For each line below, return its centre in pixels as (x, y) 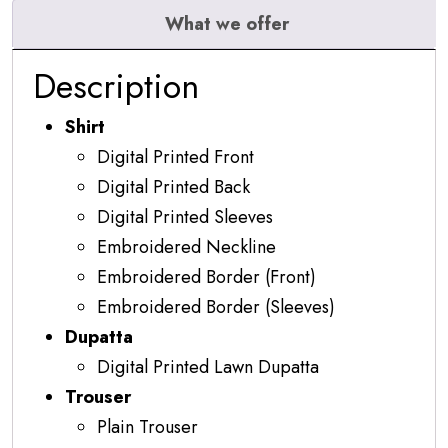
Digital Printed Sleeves (185, 216)
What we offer (226, 23)
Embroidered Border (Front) (206, 276)
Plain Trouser (147, 426)
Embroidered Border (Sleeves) (216, 306)
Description (116, 86)
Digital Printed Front (175, 156)
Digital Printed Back (173, 186)
